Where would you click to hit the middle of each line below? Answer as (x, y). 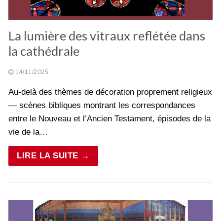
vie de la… (28, 132)
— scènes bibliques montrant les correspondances (102, 106)
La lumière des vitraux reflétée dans (107, 36)
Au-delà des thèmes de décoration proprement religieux (110, 92)
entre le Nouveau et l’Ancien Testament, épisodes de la (110, 119)
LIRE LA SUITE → (53, 156)
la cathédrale (44, 51)
